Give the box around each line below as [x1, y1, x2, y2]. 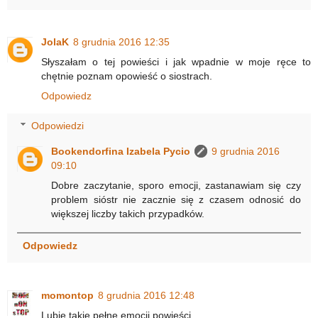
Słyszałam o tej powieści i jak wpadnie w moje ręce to [41, 56, 311, 68]
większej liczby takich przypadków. [51, 207, 205, 219]
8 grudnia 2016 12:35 [73, 36, 170, 48]
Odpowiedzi [31, 119, 84, 131]
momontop [41, 289, 94, 301]
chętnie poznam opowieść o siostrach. [41, 70, 212, 82]
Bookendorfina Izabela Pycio [51, 145, 191, 157]
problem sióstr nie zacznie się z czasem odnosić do [51, 193, 301, 205]
